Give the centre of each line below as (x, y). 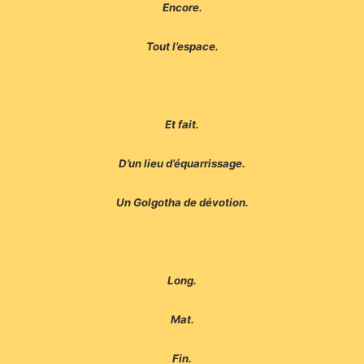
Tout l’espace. (182, 47)
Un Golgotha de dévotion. (182, 203)
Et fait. (182, 125)
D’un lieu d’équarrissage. (182, 164)
